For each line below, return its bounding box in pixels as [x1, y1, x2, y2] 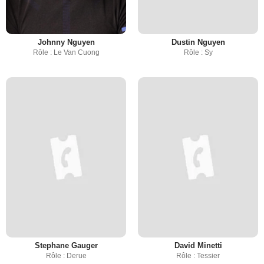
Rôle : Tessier [176, 252, 220, 260]
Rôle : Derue [45, 252, 87, 260]
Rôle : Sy [183, 48, 213, 57]
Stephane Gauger [34, 241, 98, 250]
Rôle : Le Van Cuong [32, 48, 100, 57]
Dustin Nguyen [171, 38, 225, 47]
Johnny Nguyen [37, 38, 95, 47]
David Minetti [174, 241, 222, 250]
